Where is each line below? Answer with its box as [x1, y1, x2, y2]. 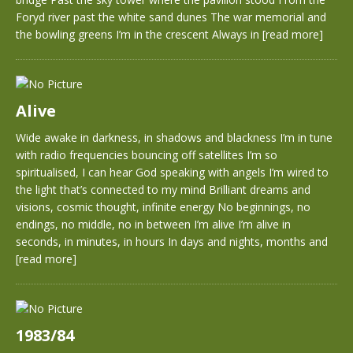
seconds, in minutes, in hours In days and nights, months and [16, 234, 328, 249]
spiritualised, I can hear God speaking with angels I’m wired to [16, 165, 329, 180]
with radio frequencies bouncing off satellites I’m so [16, 147, 277, 162]
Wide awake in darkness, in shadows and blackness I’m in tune [16, 130, 333, 145]
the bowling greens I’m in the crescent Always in [16, 27, 262, 42]
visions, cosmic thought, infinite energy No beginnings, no [16, 199, 310, 214]
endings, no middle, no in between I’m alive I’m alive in [16, 217, 291, 232]
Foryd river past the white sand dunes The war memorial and [16, 9, 326, 24]
